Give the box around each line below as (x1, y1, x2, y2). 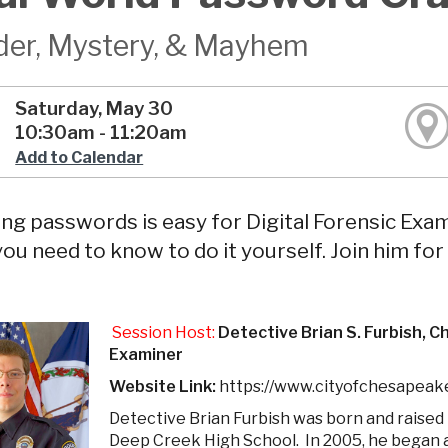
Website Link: (109, 377, 219, 397)
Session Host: (112, 323, 215, 343)
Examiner (109, 345, 183, 365)
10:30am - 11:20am (15, 121, 188, 145)
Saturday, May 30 (15, 97, 174, 121)
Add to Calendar (15, 148, 144, 168)
